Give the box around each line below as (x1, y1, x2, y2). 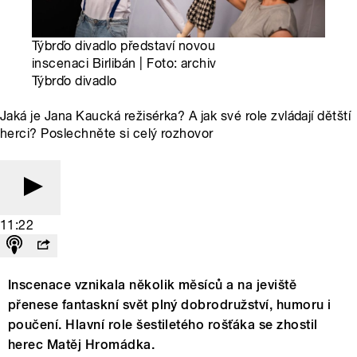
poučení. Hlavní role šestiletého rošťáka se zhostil (8, 317, 318, 333)
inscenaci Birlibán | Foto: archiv (32, 56, 217, 72)
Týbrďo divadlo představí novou (32, 38, 216, 54)
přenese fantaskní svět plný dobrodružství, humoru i (8, 297, 331, 313)
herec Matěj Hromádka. (8, 337, 155, 353)
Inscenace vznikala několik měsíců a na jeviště (8, 277, 297, 293)
